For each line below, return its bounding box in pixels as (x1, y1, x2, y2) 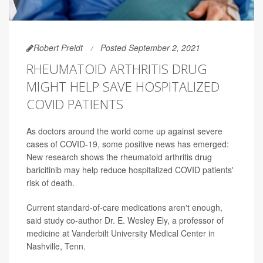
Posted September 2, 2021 (100, 41, 200, 53)
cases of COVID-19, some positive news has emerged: (26, 137, 229, 150)
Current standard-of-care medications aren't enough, (26, 201, 222, 213)
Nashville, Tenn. (26, 240, 86, 252)
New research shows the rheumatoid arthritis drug (26, 150, 212, 163)
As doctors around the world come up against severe (26, 124, 222, 137)
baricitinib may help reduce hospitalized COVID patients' (26, 163, 234, 176)
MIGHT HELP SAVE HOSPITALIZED (26, 77, 220, 95)
